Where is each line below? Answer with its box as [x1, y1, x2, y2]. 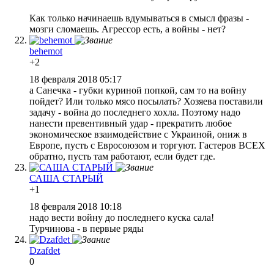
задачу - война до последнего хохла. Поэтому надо [29, 106, 240, 117]
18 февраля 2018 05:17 [29, 73, 124, 84]
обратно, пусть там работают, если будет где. [29, 150, 215, 161]
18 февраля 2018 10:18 [29, 201, 124, 212]
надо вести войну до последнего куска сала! [29, 212, 214, 223]
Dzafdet [29, 245, 60, 256]
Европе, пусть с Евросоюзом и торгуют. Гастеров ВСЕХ [29, 139, 265, 150]
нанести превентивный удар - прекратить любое [29, 117, 232, 128]
